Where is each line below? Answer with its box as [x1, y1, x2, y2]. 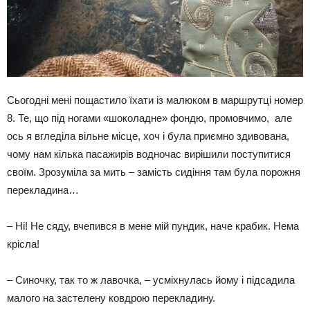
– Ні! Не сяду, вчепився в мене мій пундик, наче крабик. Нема [7, 219, 299, 232]
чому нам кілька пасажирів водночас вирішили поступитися [7, 147, 291, 160]
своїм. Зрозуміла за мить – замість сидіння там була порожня [7, 165, 303, 178]
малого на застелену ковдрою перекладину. [7, 291, 215, 304]
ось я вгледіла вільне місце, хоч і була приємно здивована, [7, 129, 289, 142]
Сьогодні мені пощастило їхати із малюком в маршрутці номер [7, 93, 303, 106]
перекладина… [7, 183, 79, 196]
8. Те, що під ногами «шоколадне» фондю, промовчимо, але [7, 111, 292, 124]
